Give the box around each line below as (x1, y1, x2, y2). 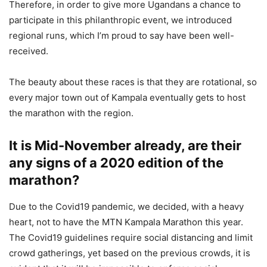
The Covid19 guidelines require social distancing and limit (9, 232, 253, 244)
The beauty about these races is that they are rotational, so (9, 76, 257, 88)
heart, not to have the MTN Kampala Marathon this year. (9, 216, 243, 228)
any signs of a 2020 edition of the (9, 155, 223, 171)
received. (9, 45, 48, 57)
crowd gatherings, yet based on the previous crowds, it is (9, 247, 250, 259)
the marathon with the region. (9, 107, 133, 119)
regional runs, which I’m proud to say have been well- (9, 30, 234, 42)
